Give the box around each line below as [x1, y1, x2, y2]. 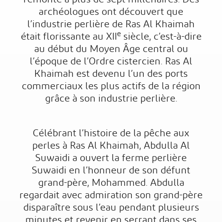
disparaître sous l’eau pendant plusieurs [23, 198, 199, 217]
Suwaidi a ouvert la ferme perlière [35, 149, 187, 167]
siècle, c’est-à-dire [120, 27, 202, 46]
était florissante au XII [20, 27, 117, 46]
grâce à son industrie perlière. [45, 89, 177, 108]
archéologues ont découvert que [39, 2, 183, 21]
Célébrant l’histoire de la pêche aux [33, 124, 189, 143]
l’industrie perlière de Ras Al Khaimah [27, 15, 195, 34]
